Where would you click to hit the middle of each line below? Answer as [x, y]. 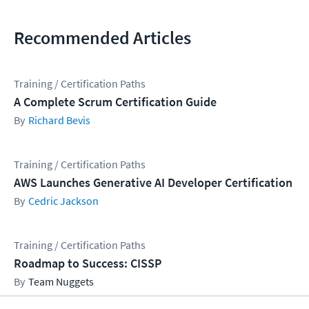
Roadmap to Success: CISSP [88, 263]
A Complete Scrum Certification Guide [115, 102]
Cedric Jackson [63, 201]
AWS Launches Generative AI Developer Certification [153, 183]
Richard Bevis [59, 120]
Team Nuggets [61, 282]
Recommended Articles [102, 38]
